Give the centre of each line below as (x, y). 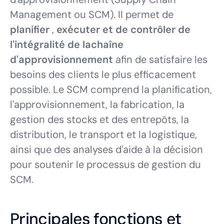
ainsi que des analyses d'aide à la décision (106, 149)
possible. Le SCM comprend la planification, (111, 89)
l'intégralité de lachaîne (67, 44)
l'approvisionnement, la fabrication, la (97, 104)
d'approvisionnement (61, 59)
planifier (30, 29)
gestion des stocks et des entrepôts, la (99, 119)
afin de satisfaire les (160, 59)
